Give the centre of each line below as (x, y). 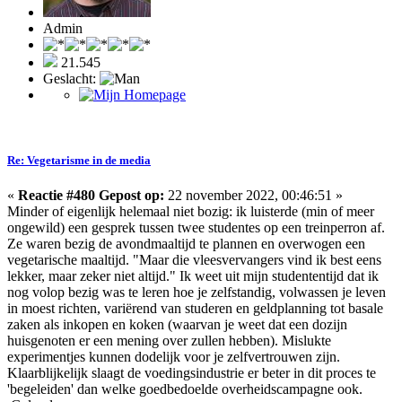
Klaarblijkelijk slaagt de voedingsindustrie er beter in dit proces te (192, 373)
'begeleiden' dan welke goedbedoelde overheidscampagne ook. (185, 389)
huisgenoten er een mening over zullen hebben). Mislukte (169, 341)
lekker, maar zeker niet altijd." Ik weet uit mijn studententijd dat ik (193, 276)
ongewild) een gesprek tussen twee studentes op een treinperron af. (196, 228)
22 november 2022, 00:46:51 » (253, 196)
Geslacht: (71, 78)
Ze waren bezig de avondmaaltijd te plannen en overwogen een (186, 244)
